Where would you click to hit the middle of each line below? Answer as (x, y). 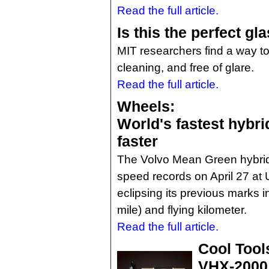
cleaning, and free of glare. (186, 67)
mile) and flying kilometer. (182, 210)
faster (138, 141)
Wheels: (146, 106)
